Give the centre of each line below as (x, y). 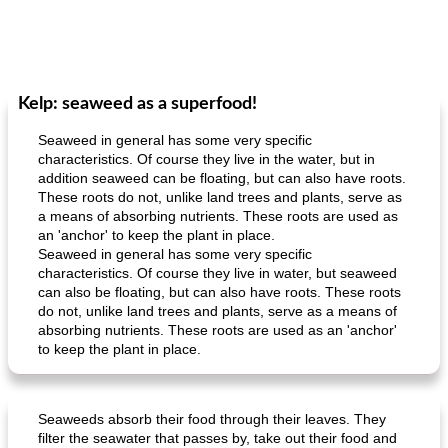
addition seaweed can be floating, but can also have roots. (222, 178)
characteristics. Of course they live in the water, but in (206, 159)
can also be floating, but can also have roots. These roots (219, 292)
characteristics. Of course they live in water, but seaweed (217, 273)
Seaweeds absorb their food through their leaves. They (212, 419)
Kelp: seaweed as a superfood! (137, 104)
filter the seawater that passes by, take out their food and (217, 438)
